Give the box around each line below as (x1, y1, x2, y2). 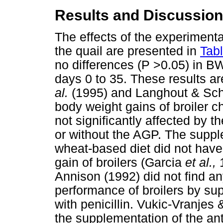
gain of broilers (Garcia (55, 156, 185, 170)
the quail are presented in (55, 44, 200, 58)
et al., (185, 156, 216, 170)
